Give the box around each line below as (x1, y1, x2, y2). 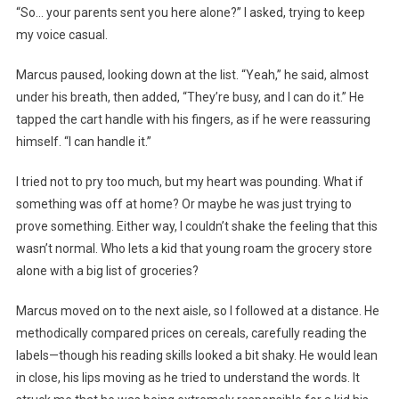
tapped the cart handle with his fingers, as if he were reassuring (15, 112, 370, 127)
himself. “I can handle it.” (15, 134, 151, 150)
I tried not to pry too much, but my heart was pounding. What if (15, 175, 363, 190)
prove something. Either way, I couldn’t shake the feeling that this (15, 219, 378, 234)
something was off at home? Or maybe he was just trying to (15, 197, 352, 212)
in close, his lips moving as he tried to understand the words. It (15, 370, 360, 386)
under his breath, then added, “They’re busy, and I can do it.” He (15, 90, 364, 105)
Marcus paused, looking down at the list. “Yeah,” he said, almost (15, 68, 369, 83)
